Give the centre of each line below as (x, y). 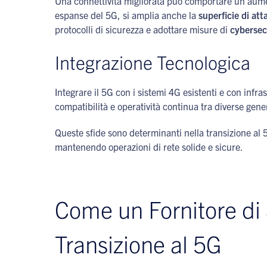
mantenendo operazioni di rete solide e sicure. (149, 147)
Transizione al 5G (138, 243)
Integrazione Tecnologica (153, 62)
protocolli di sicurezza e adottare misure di (142, 29)
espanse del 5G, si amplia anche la (127, 15)
